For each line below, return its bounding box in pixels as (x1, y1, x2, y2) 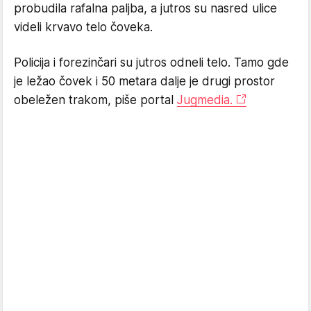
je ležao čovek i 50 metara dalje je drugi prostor (14, 74, 275, 88)
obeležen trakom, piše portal (14, 93, 177, 107)
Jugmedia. (177, 93, 233, 107)
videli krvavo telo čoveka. (14, 20, 153, 34)
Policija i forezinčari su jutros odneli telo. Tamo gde (14, 56, 289, 69)
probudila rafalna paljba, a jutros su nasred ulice (14, 1, 277, 15)
